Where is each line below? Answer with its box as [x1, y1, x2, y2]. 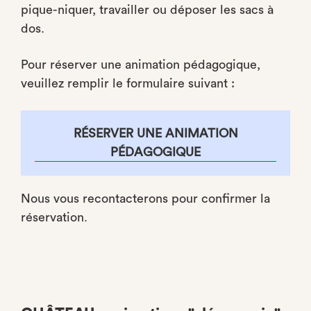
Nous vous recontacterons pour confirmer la [21, 192, 270, 205]
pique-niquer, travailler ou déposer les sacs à [21, 3, 274, 16]
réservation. [21, 211, 87, 224]
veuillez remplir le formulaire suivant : [21, 77, 235, 90]
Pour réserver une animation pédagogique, [21, 58, 260, 71]
